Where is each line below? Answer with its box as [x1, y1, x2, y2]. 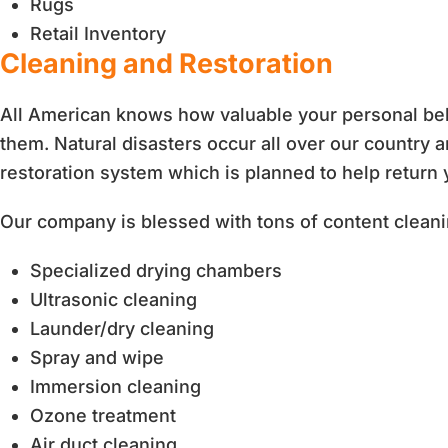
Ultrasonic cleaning [30, 289, 197, 310]
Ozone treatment [30, 405, 176, 426]
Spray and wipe [30, 347, 164, 368]
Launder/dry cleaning [30, 318, 214, 339]
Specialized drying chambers [30, 260, 282, 281]
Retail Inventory [30, 23, 166, 44]
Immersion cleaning [30, 376, 201, 397]
